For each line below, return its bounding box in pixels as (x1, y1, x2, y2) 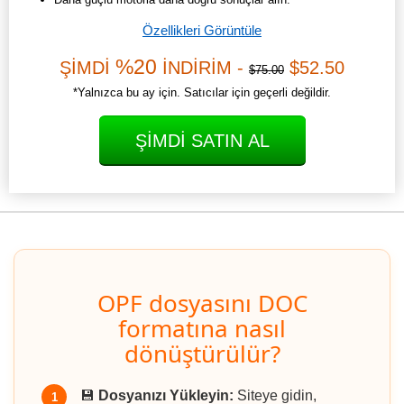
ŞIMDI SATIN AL (134, 131, 270, 151)
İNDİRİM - (157, 58, 249, 78)
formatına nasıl (118, 312, 286, 345)
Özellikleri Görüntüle (142, 23, 262, 39)
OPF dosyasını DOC (96, 287, 308, 320)
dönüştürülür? (124, 337, 280, 371)
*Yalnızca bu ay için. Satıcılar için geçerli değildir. (73, 86, 331, 100)
